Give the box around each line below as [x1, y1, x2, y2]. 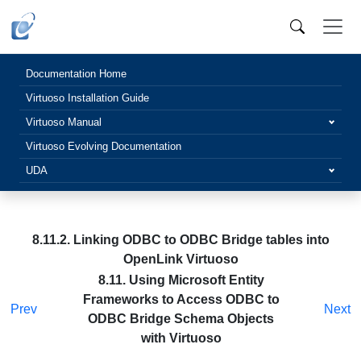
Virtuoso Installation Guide [26, 92, 149, 104]
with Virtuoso [140, 331, 222, 345]
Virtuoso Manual [26, 116, 102, 128]
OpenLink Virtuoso [122, 252, 239, 266]
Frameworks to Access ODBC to [82, 293, 280, 306]
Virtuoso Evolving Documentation [26, 140, 181, 152]
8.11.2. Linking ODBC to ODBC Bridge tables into [31, 233, 330, 247]
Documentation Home [26, 68, 127, 80]
